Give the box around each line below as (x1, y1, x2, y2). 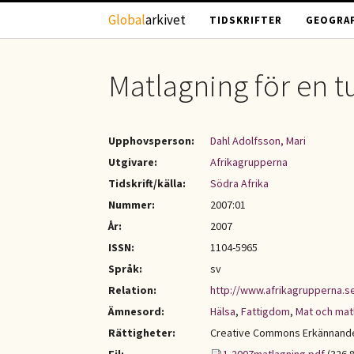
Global (108, 11, 145, 28)
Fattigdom (241, 304, 290, 318)
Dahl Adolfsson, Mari (210, 134, 306, 148)
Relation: (108, 283, 156, 297)
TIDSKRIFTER (209, 13, 282, 27)
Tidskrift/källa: (108, 176, 186, 190)
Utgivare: (108, 155, 157, 169)
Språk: (108, 262, 142, 276)
